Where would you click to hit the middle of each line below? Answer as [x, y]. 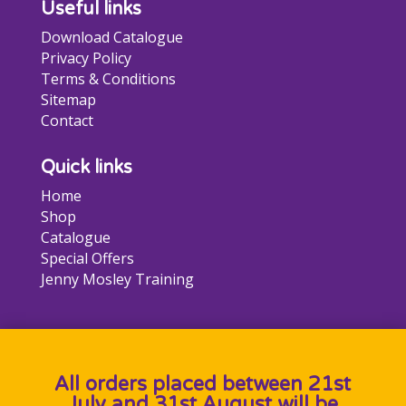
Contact [67, 120]
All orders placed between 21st [203, 384]
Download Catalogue [111, 37]
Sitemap [68, 99]
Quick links [86, 167]
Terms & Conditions [108, 78]
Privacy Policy [86, 58]
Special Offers [87, 258]
